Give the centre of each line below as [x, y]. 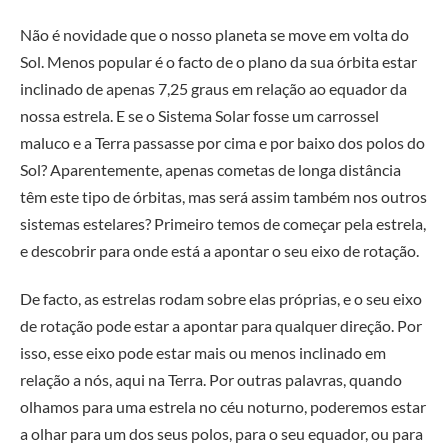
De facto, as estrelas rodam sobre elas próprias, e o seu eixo [221, 299]
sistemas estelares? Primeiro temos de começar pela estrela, [223, 224]
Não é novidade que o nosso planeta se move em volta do [214, 35]
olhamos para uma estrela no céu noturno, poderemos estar [223, 407]
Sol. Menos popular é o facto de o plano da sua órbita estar [218, 62]
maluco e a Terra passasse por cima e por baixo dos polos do [222, 143]
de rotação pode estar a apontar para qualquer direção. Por [221, 326]
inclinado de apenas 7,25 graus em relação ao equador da [213, 89]
